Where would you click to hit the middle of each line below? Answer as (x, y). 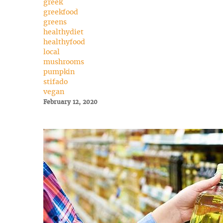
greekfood (61, 12)
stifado (56, 81)
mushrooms (64, 61)
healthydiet (63, 32)
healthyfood (64, 42)
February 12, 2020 (70, 102)
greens (55, 22)
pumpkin (59, 71)
